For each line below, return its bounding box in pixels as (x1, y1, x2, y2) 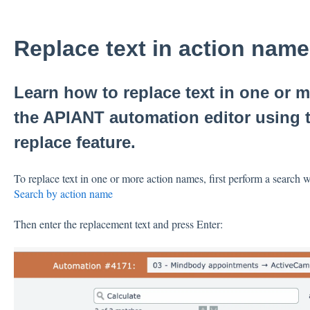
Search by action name (13, 185, 113, 201)
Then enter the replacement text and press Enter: (13, 217, 223, 232)
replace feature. (13, 133, 136, 152)
